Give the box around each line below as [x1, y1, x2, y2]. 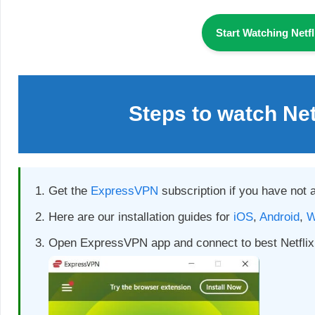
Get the [49, 184, 91, 198]
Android [259, 210, 300, 224]
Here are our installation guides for [49, 210, 233, 224]
